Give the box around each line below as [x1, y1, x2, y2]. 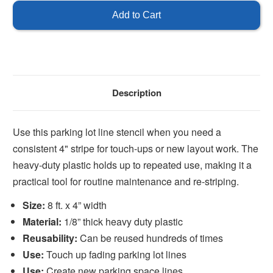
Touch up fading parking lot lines [44, 247, 187, 261]
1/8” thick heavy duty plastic [62, 214, 183, 229]
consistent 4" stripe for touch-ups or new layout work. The [13, 141, 258, 155]
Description [112, 85, 161, 99]
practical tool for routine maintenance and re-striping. [13, 174, 239, 188]
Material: [23, 214, 62, 229]
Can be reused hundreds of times [77, 230, 224, 245]
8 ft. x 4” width [45, 197, 107, 212]
